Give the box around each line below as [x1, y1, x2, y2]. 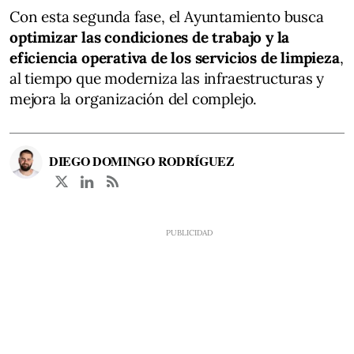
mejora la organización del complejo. [9, 88, 258, 108]
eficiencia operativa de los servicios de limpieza [9, 47, 340, 67]
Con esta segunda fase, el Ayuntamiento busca [9, 6, 324, 26]
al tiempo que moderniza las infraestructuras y [9, 68, 325, 88]
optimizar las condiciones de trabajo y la [9, 27, 290, 47]
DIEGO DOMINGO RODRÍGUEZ [49, 151, 235, 170]
